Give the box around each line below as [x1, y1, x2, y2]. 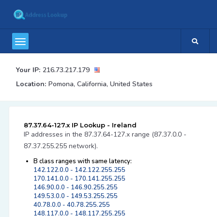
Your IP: [15, 65, 40, 75]
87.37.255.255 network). [23, 141, 98, 151]
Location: [15, 79, 46, 89]
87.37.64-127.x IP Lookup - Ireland [23, 121, 137, 129]
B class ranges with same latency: [33, 157, 132, 166]
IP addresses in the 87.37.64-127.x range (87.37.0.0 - [23, 130, 186, 139]
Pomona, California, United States [48, 79, 153, 89]
